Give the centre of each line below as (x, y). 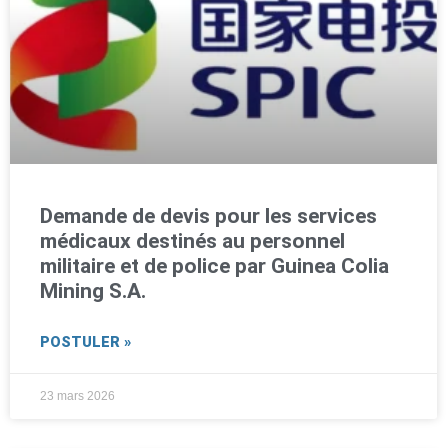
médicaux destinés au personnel (192, 240)
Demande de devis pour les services (208, 215)
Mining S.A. (93, 290)
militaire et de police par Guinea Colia (214, 265)
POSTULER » (85, 342)
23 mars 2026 (77, 395)
